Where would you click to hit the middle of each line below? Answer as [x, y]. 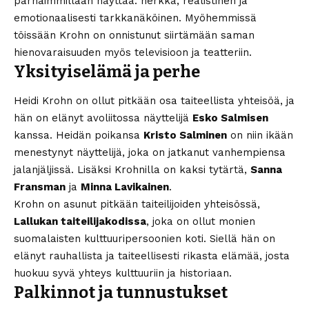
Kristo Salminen [185, 136]
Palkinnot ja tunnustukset [121, 293]
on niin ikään [260, 136]
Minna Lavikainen [125, 187]
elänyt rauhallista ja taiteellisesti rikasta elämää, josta [152, 256]
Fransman [40, 187]
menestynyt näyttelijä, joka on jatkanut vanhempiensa [150, 153]
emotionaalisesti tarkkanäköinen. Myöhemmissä [135, 18]
